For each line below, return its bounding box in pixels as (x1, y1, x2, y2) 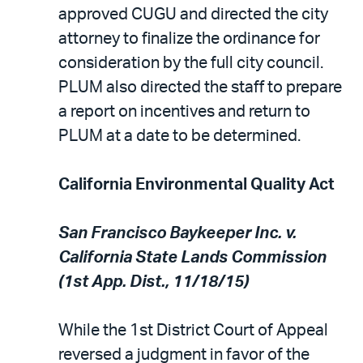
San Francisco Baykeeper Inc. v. (58, 224, 297, 241)
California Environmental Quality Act (58, 176, 335, 193)
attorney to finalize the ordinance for (58, 30, 320, 47)
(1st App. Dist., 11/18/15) (58, 273, 249, 290)
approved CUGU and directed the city (58, 6, 328, 23)
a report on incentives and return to (58, 103, 310, 120)
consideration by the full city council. (58, 54, 323, 71)
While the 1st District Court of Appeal (58, 322, 328, 339)
